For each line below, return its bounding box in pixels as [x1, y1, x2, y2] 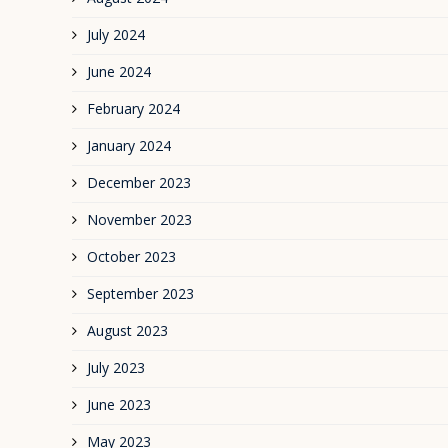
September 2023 [87, 284, 194, 304]
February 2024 [87, 99, 180, 119]
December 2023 [87, 173, 191, 193]
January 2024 [87, 136, 171, 156]
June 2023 [87, 395, 151, 415]
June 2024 [87, 62, 151, 82]
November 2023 [87, 210, 192, 230]
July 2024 [87, 25, 145, 45]
